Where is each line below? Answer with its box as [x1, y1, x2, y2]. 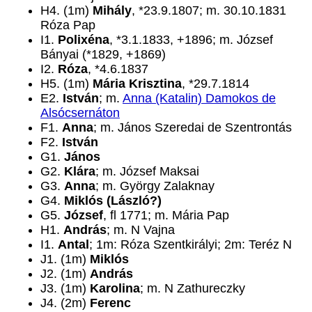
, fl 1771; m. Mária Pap [103, 208, 229, 222]
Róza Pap [40, 18, 95, 32]
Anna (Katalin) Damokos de [123, 91, 276, 105]
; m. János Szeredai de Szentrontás [93, 120, 292, 134]
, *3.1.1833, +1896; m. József [109, 33, 273, 47]
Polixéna [58, 33, 109, 47]
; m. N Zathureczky [140, 281, 245, 295]
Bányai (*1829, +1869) [40, 47, 166, 61]
